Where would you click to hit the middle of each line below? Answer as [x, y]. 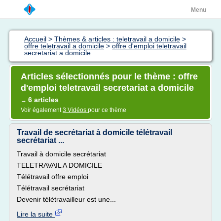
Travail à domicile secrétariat [61, 154]
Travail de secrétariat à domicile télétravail [94, 132]
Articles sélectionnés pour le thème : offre [109, 76]
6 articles [43, 100]
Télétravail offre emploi [53, 177]
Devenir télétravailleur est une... [66, 199]
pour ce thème [107, 110]
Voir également [42, 110]
